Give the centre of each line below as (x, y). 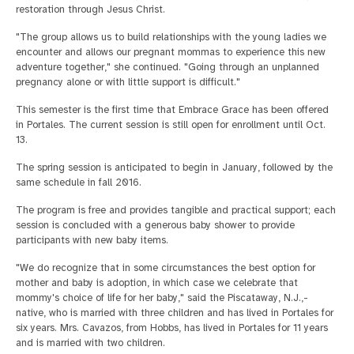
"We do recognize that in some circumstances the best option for (166, 268)
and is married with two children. (90, 343)
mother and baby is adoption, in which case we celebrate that (157, 283)
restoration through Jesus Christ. (90, 9)
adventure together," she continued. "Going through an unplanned (168, 67)
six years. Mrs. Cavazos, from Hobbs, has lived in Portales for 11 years (172, 328)
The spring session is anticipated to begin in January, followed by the (174, 168)
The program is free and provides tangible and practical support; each (176, 210)
